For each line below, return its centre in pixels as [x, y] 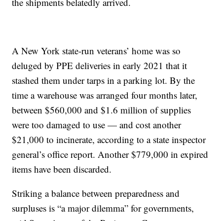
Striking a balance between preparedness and [96, 193]
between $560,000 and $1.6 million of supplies [102, 110]
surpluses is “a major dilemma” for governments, [103, 208]
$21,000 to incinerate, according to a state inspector [109, 140]
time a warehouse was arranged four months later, [105, 95]
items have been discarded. [62, 169]
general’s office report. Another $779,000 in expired [110, 154]
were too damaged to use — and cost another [97, 125]
